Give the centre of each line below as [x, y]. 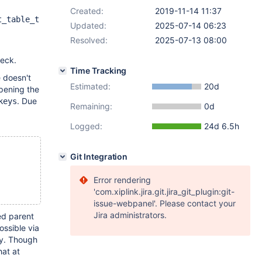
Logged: [86, 126]
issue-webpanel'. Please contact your [165, 203]
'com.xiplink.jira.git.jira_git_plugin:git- [164, 192]
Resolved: [89, 40]
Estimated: [90, 86]
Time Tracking [99, 70]
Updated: [88, 25]
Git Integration [99, 156]
